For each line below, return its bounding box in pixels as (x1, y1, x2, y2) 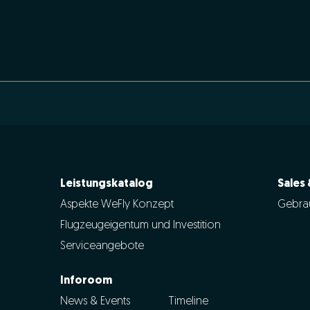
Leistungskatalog (60, 178, 153, 190)
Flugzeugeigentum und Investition (60, 219, 221, 231)
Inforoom (60, 275, 112, 286)
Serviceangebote (60, 240, 144, 252)
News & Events (60, 295, 130, 307)
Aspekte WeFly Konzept (60, 199, 174, 210)
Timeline (169, 295, 209, 307)
